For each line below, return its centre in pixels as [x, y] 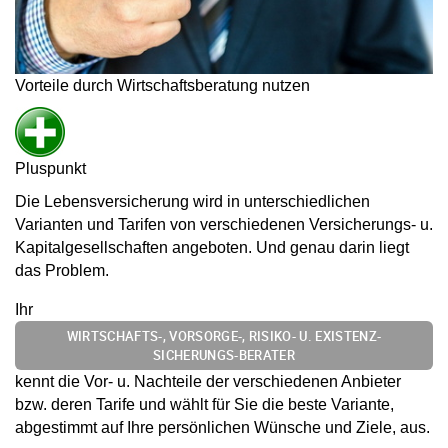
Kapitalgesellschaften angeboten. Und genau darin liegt [212, 247]
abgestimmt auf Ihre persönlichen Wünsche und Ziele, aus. [222, 428]
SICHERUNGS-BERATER [224, 354]
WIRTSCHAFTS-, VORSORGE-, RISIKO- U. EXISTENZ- [224, 335]
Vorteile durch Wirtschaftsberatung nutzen [162, 85]
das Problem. [62, 270]
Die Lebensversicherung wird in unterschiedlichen [192, 201]
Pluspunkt [50, 168]
